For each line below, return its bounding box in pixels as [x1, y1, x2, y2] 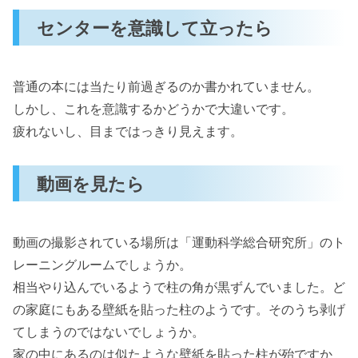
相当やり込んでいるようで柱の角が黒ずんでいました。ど [13, 278, 345, 295]
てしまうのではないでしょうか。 [13, 323, 205, 340]
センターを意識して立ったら [37, 16, 273, 38]
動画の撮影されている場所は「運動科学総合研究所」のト [13, 233, 345, 250]
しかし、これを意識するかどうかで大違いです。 [13, 100, 294, 117]
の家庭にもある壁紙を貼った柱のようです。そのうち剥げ [13, 300, 345, 317]
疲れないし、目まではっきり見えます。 [13, 122, 243, 139]
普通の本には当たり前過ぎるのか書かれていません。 [13, 78, 320, 94]
